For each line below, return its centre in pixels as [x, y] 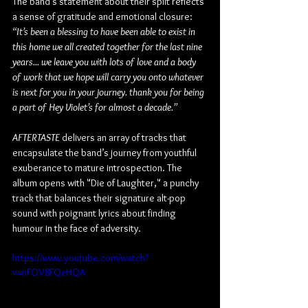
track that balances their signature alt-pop [100, 198]
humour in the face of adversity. [78, 228]
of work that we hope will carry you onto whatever [109, 77]
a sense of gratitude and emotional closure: [103, 16]
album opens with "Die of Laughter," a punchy [107, 183]
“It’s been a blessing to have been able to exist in [105, 32]
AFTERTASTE [36, 137]
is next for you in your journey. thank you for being [109, 92]
